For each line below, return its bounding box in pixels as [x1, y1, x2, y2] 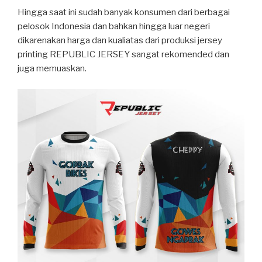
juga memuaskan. [18, 63, 87, 74]
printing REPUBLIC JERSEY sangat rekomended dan [18, 49, 229, 60]
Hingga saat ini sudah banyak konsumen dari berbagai [18, 7, 230, 18]
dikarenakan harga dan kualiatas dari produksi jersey [18, 35, 222, 46]
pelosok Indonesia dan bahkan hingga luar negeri [18, 21, 210, 32]
